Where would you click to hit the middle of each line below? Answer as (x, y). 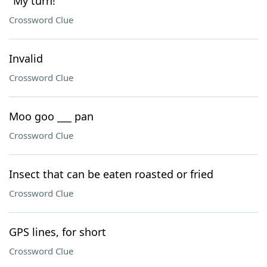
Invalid (26, 58)
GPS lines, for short (58, 232)
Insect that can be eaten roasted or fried (111, 174)
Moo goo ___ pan (51, 116)
